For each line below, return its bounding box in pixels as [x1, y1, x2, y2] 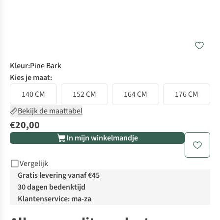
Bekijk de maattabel [18, 106, 82, 117]
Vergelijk [20, 158, 48, 169]
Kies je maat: [10, 72, 52, 83]
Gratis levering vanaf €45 [18, 170, 100, 181]
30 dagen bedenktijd [18, 182, 85, 193]
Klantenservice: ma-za [18, 193, 91, 205]
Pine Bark [30, 60, 61, 72]
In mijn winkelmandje [66, 133, 138, 144]
